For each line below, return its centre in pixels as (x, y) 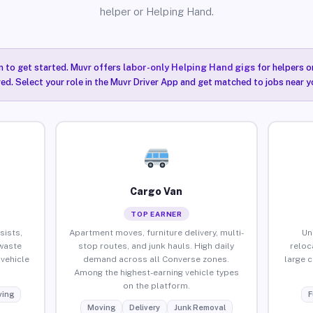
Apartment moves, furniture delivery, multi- (156, 232)
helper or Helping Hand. (156, 12)
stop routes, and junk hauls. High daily (156, 246)
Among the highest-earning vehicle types (156, 272)
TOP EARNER (156, 213)
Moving (101, 307)
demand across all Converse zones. (156, 259)
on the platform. (156, 285)
